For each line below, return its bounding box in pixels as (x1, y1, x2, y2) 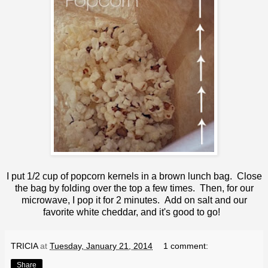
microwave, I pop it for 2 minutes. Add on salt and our (21, 194, 247, 205)
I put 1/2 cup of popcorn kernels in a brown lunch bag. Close (6, 170, 262, 181)
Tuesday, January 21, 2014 (50, 240, 153, 251)
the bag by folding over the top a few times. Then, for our (14, 182, 254, 193)
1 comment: (163, 240, 209, 251)
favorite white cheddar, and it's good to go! (43, 206, 225, 217)
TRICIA (11, 240, 38, 251)
